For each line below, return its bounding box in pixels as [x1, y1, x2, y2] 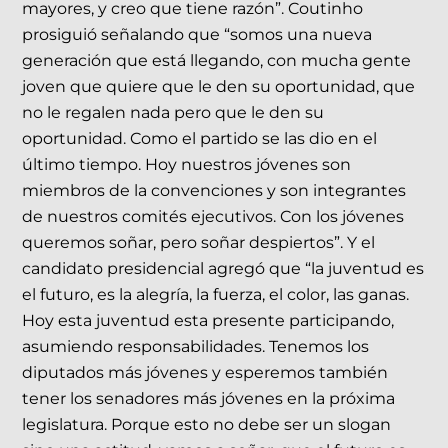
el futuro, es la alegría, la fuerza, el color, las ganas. [22, 285, 410, 305]
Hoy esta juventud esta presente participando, [22, 311, 395, 331]
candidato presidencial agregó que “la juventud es [22, 259, 425, 279]
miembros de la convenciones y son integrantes [22, 181, 407, 201]
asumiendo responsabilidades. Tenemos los [22, 337, 370, 357]
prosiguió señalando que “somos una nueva [22, 25, 373, 45]
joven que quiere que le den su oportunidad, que [22, 77, 416, 97]
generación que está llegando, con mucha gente [22, 51, 412, 71]
